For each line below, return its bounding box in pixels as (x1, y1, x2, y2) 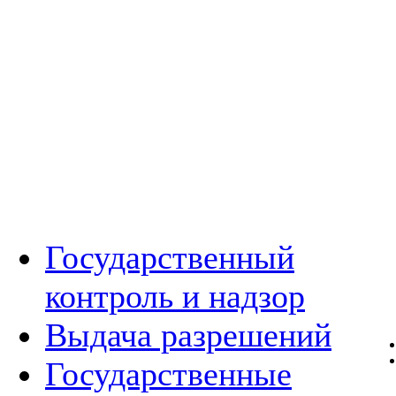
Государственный (45, 239, 294, 276)
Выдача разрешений (45, 316, 331, 354)
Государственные (45, 355, 292, 392)
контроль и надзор (45, 278, 305, 315)
